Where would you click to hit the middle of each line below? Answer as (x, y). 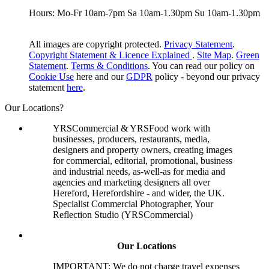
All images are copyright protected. (96, 44)
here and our (100, 76)
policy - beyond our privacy (206, 76)
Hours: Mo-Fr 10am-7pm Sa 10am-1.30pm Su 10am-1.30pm (144, 13)
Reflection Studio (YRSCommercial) (123, 214)
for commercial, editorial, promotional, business (143, 160)
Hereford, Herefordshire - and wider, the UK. (139, 193)
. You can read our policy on (201, 65)
